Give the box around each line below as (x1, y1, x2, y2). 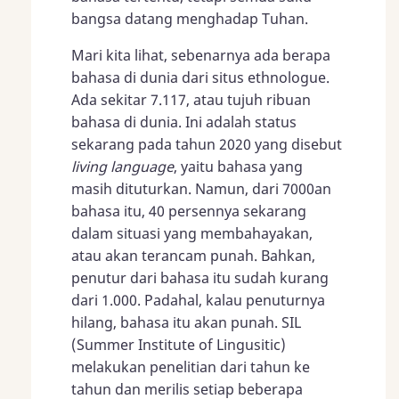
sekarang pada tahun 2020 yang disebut (71, 134, 342, 154)
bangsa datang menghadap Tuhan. (71, 8, 308, 28)
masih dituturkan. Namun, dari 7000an (71, 178, 331, 199)
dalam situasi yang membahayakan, (71, 223, 313, 243)
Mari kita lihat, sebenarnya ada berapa (71, 45, 330, 65)
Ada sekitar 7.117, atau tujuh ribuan (71, 89, 311, 110)
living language (71, 156, 174, 176)
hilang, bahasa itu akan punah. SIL (71, 312, 301, 332)
